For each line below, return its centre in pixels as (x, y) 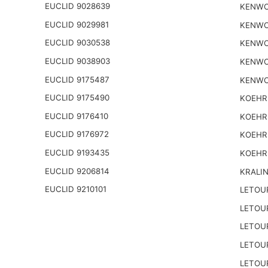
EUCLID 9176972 (77, 134)
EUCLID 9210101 (75, 189)
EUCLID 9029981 (77, 24)
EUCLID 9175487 (77, 79)
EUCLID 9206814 (77, 171)
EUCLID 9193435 (77, 153)
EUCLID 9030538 (77, 43)
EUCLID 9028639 (77, 6)
